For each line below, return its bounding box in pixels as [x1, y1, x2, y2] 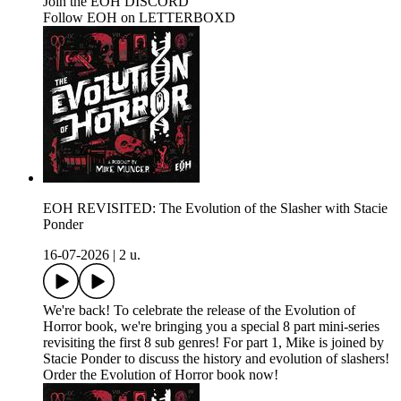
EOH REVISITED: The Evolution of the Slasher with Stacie [43, 200, 388, 217]
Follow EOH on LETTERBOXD [43, 10, 235, 26]
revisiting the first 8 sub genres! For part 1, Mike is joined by [43, 335, 384, 351]
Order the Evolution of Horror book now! [43, 367, 278, 383]
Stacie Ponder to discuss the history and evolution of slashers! [43, 351, 389, 367]
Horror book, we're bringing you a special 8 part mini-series [43, 319, 380, 335]
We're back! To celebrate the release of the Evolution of [43, 303, 355, 319]
